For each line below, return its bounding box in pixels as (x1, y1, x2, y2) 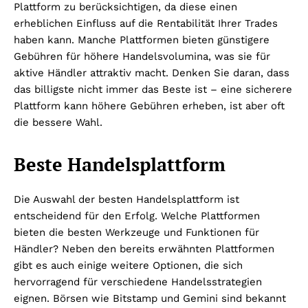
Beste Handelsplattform (14, 151, 225, 177)
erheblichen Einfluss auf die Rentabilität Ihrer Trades (14, 16, 278, 30)
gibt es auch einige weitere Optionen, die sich (14, 258, 243, 272)
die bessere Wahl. (14, 115, 102, 129)
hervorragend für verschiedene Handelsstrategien (14, 275, 262, 288)
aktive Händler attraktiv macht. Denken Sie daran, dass (14, 66, 289, 79)
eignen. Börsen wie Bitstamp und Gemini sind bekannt (14, 291, 286, 305)
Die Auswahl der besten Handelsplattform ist (14, 192, 239, 206)
